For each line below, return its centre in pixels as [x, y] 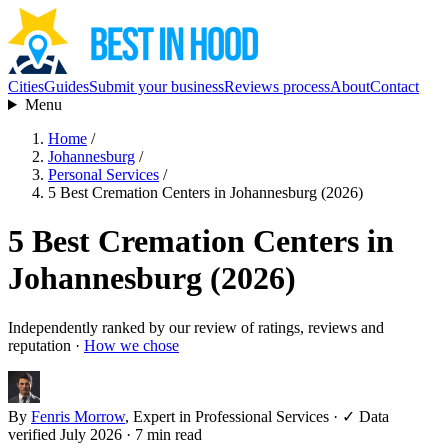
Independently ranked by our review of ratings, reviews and [196, 327]
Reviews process [277, 86]
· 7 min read [164, 434]
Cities [26, 86]
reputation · [46, 345]
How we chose [131, 345]
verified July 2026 [65, 434]
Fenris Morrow [78, 416]
